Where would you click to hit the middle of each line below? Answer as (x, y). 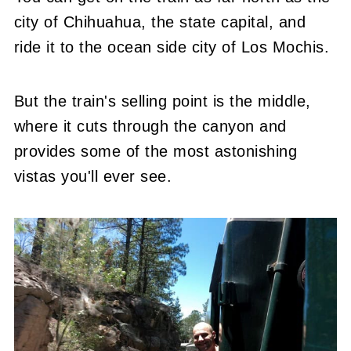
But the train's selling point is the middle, (162, 101)
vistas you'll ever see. (93, 176)
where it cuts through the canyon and (150, 126)
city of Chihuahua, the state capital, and (160, 22)
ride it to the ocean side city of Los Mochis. (172, 47)
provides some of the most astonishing (156, 151)
